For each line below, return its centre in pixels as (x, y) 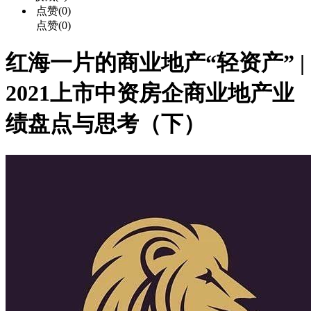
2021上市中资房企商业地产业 (150, 93)
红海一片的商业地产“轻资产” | (155, 63)
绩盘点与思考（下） (106, 124)
